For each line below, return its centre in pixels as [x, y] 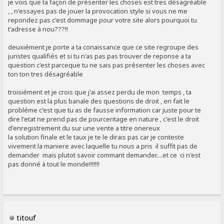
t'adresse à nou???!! [38, 29]
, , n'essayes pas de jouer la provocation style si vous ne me [98, 11]
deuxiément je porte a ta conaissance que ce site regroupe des [104, 47]
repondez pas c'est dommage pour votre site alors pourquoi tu [103, 20]
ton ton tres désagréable [46, 74]
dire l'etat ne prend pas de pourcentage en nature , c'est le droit [104, 119]
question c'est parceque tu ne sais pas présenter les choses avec [107, 65]
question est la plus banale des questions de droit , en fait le [99, 101]
